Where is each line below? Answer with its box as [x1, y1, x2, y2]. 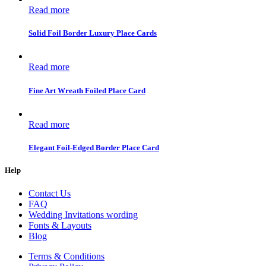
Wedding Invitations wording [28, 210, 138, 220]
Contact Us [28, 188, 71, 199]
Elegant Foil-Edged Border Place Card [28, 143, 159, 152]
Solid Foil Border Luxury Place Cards [28, 28, 157, 38]
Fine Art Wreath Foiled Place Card [28, 85, 145, 95]
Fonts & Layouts [28, 220, 91, 231]
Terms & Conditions [28, 251, 104, 262]
